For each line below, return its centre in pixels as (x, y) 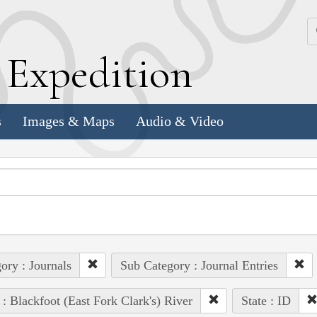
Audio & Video (180, 121)
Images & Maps (69, 121)
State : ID (266, 300)
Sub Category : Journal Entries (199, 265)
